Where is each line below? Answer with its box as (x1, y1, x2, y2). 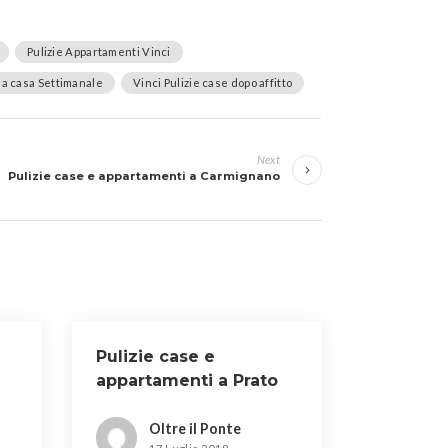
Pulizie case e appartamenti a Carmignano (8, 169, 280, 183)
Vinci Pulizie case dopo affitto (132, 76, 293, 89)
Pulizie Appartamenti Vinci (26, 45, 171, 58)
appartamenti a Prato (95, 371, 278, 390)
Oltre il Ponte (148, 419, 241, 437)
